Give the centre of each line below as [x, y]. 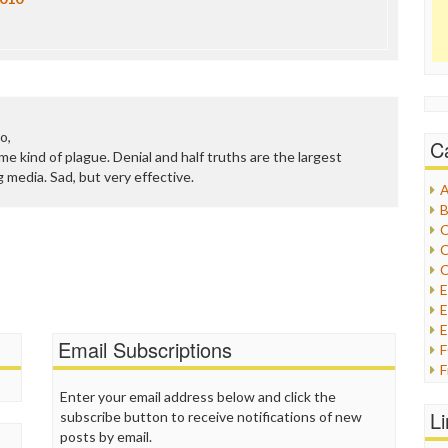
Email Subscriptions [145, 349]
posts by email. [106, 436]
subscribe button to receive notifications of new [211, 416]
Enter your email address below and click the [198, 396]
